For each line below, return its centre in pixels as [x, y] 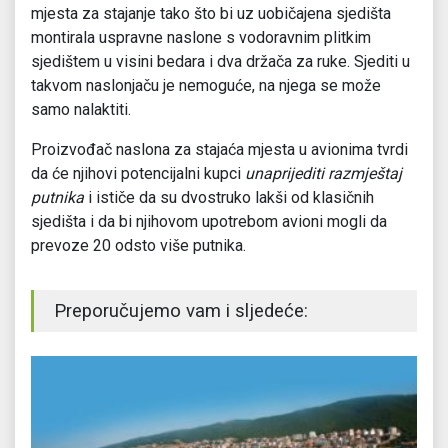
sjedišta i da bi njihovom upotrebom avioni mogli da [209, 222]
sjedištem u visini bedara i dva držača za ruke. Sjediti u [220, 62]
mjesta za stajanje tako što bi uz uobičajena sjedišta [211, 14]
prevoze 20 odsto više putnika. [138, 246]
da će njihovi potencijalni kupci [138, 174]
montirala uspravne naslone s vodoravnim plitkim [201, 38]
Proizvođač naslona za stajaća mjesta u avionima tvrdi [219, 150]
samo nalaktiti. [81, 110]
